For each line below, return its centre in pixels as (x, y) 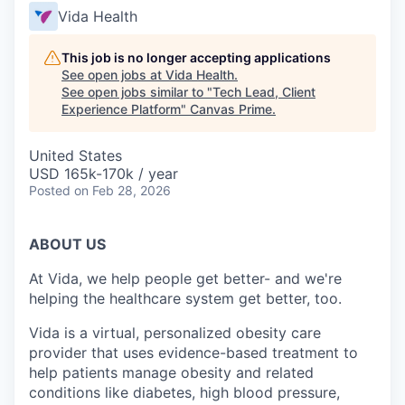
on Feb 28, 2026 (122, 190)
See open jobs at (113, 75)
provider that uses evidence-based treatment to (193, 353)
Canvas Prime (231, 109)
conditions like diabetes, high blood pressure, (184, 392)
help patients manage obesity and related (171, 372)
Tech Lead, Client (264, 92)
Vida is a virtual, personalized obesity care (175, 333)
